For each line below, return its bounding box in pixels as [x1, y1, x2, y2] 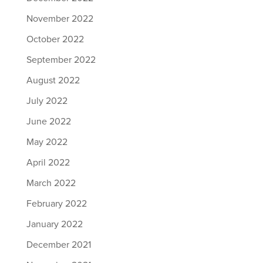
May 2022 [26, 137, 68, 147]
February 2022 [26, 199, 87, 208]
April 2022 [26, 158, 70, 167]
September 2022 [26, 55, 96, 65]
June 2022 [26, 117, 71, 126]
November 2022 [26, 14, 93, 23]
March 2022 [26, 178, 76, 188]
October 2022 [26, 35, 84, 44]
